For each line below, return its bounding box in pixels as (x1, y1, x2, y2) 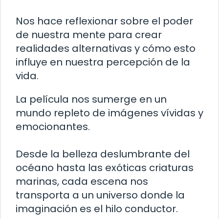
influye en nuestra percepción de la (16, 55, 190, 69)
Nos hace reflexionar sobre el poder (16, 14, 193, 28)
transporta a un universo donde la (16, 188, 185, 202)
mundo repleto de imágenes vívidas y (16, 106, 203, 120)
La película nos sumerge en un (16, 92, 167, 107)
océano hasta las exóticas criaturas (16, 161, 194, 175)
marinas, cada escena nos (16, 175, 148, 189)
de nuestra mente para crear (16, 28, 162, 42)
